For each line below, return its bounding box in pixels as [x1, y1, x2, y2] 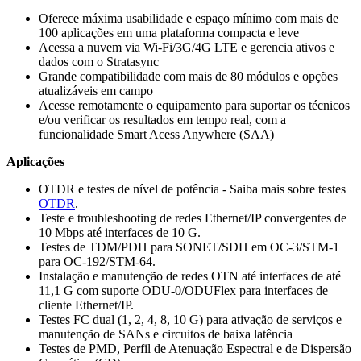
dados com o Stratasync [39, 55, 159, 69]
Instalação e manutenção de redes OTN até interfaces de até [39, 269, 341, 284]
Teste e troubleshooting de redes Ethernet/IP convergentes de [39, 211, 346, 226]
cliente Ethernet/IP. [39, 298, 134, 313]
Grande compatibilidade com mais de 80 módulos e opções [39, 69, 338, 84]
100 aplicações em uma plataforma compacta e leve [39, 26, 299, 40]
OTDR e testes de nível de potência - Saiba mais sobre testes [39, 182, 346, 197]
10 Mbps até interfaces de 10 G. [39, 226, 201, 240]
